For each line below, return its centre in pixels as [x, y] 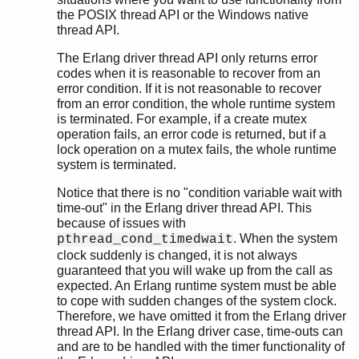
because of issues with [121, 223]
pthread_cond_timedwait [145, 239]
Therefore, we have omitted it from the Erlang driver [202, 316]
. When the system [285, 238]
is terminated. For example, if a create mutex [182, 119]
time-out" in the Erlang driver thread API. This [184, 208]
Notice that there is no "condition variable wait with [200, 192]
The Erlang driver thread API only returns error [187, 58]
